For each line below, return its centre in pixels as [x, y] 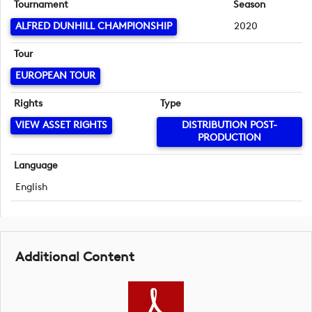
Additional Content [75, 257]
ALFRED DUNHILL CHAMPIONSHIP [94, 26]
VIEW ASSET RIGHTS [61, 125]
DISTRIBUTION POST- [229, 125]
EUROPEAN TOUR [55, 76]
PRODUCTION [229, 138]
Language [36, 166]
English [31, 187]
